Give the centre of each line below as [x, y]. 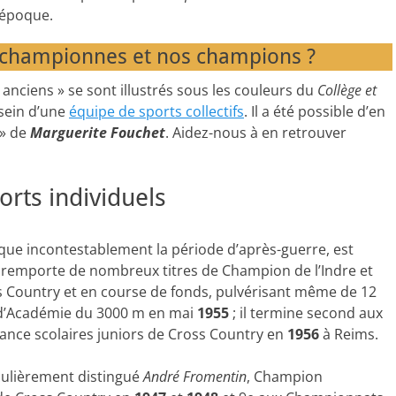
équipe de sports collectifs [156, 111]
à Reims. [348, 334]
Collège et [347, 90]
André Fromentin [194, 377]
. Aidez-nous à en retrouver [256, 133]
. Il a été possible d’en [315, 111]
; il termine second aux [305, 313]
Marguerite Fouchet [98, 133]
